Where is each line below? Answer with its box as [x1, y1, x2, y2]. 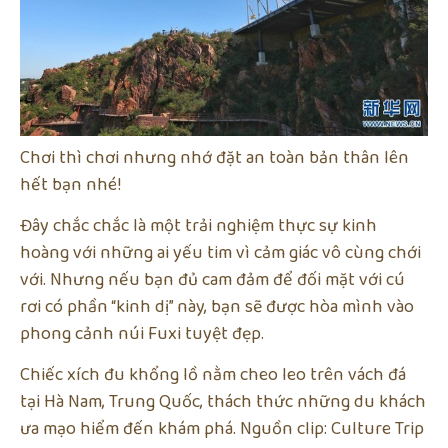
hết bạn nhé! [20, 170, 121, 199]
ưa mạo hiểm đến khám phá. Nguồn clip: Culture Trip [20, 415, 424, 444]
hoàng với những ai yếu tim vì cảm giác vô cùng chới [20, 238, 421, 267]
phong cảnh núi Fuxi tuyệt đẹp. [20, 319, 264, 348]
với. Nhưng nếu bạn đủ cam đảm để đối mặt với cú [20, 265, 405, 294]
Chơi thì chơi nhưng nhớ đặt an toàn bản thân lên [20, 143, 409, 172]
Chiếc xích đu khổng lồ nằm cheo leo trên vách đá [20, 361, 406, 390]
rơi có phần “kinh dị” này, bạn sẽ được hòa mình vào [20, 292, 414, 321]
